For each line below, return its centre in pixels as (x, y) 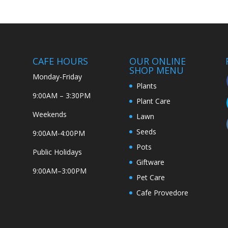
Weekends (50, 114)
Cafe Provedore (162, 192)
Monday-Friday (58, 76)
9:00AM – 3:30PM (62, 95)
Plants (146, 85)
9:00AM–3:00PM (60, 170)
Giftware (150, 162)
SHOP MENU (156, 70)
